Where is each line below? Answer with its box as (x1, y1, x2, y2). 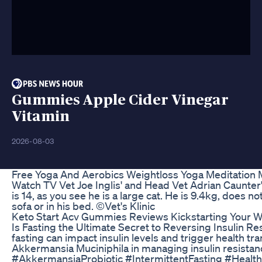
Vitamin (12, 109, 70, 124)
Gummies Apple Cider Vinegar (12, 92, 229, 108)
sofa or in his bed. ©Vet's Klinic (12, 199, 155, 212)
